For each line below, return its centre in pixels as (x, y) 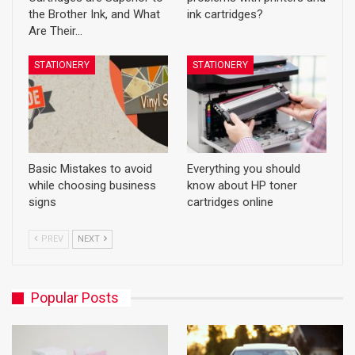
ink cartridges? (225, 15)
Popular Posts (75, 298)
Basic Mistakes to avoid (90, 169)
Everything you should (244, 169)
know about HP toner (242, 186)
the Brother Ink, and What (94, 15)
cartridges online (230, 202)
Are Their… (55, 31)
